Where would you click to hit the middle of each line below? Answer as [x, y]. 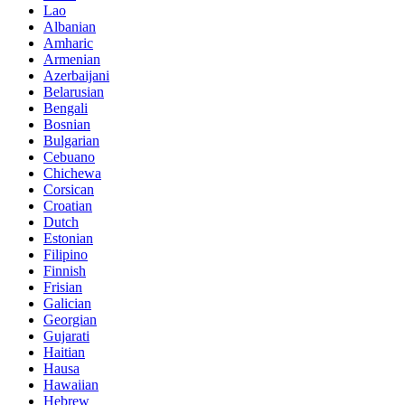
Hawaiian [71, 385]
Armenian [72, 60]
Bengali [66, 108]
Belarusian [74, 92]
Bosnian [67, 125]
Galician [67, 304]
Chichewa [72, 174]
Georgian [70, 320]
